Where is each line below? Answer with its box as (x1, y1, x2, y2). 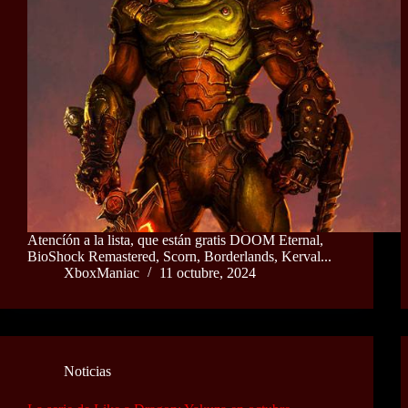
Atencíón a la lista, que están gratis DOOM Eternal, (27, 232, 323, 249)
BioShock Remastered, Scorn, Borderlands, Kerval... (27, 249, 331, 265)
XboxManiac (64, 265, 139, 281)
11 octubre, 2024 (159, 265, 256, 281)
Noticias (64, 363, 111, 380)
